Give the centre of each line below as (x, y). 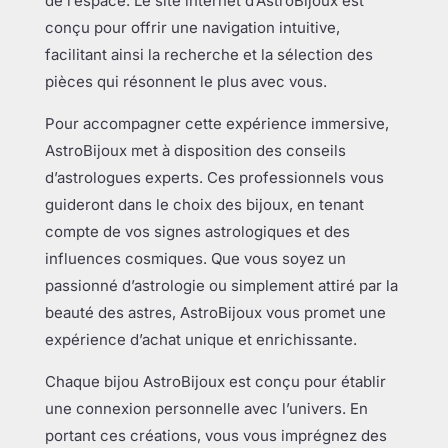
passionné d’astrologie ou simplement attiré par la (221, 285)
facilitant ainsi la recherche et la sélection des (208, 54)
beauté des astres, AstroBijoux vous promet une (215, 312)
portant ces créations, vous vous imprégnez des (215, 435)
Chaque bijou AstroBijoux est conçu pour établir (215, 381)
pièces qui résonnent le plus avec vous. (185, 81)
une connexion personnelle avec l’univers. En (206, 408)
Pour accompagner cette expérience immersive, (216, 123)
